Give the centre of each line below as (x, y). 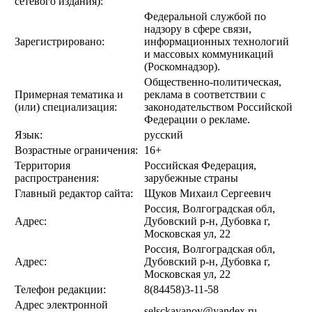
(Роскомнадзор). (182, 67)
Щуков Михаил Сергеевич (208, 194)
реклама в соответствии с (205, 95)
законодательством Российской (218, 107)
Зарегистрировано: (60, 42)
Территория (42, 166)
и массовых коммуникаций (209, 54)
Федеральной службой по (205, 17)
